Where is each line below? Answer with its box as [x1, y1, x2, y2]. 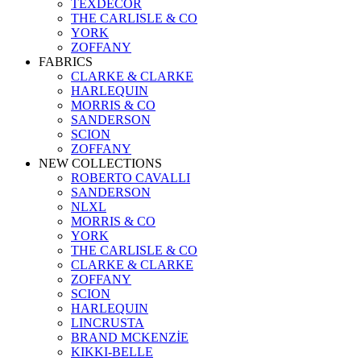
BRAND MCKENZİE [71, 330, 189, 344]
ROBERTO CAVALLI [71, 170, 190, 185]
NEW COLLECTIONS [39, 156, 162, 170]
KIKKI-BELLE [71, 344, 153, 359]
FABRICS [39, 54, 93, 68]
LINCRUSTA [71, 315, 144, 330]
